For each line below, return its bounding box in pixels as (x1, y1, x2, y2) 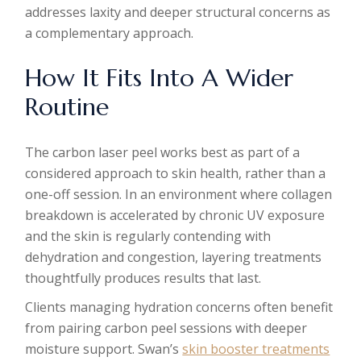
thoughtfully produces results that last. (25, 269, 262, 287)
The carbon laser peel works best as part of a (25, 143, 301, 161)
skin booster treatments (182, 340, 330, 358)
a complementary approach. (25, 24, 194, 42)
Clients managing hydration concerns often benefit (25, 298, 334, 316)
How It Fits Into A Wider (25, 63, 294, 93)
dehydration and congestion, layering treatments (25, 248, 322, 266)
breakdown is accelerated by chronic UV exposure (25, 206, 326, 224)
